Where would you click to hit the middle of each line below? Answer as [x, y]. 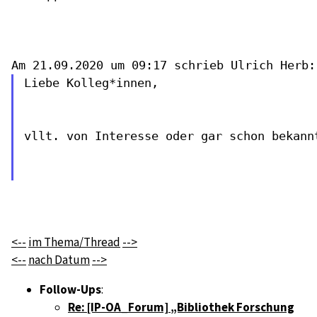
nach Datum [59, 260]
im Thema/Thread [74, 242]
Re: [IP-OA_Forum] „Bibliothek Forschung [181, 307]
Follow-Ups [70, 289]
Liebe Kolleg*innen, [91, 82]
